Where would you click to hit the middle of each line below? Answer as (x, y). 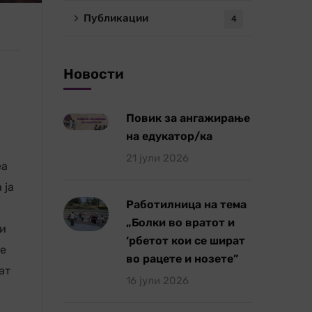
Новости (94, 74)
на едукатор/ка (169, 136)
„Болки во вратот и (180, 223)
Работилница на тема (186, 204)
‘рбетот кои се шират (186, 241)
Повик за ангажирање (188, 118)
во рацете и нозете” (182, 259)
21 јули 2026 (157, 158)
